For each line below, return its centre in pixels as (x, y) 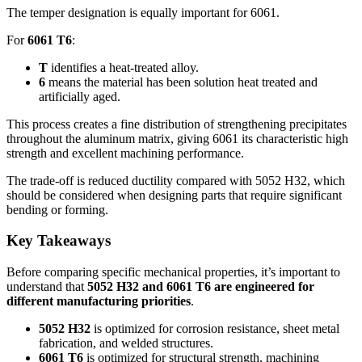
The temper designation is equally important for (127, 12)
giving (193, 138)
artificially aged (78, 96)
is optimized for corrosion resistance (185, 329)
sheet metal (311, 329)
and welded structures (155, 343)
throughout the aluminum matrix (88, 138)
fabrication (66, 343)
